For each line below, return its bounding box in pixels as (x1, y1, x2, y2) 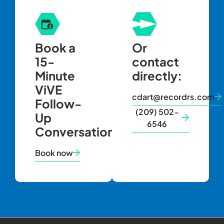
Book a (35, 40, 75, 55)
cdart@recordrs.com (132, 91, 214, 102)
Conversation (35, 124, 114, 139)
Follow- (35, 96, 81, 111)
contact (132, 54, 179, 69)
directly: (132, 68, 182, 83)
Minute (35, 68, 75, 83)
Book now (35, 147, 73, 158)
